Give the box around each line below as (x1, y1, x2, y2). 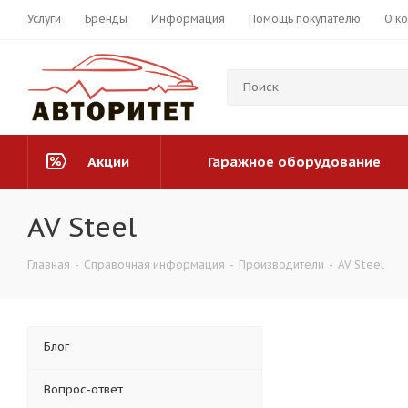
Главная (27, 258, 70, 272)
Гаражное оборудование (207, 153, 381, 171)
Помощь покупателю (249, 12, 361, 25)
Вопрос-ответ (44, 382, 123, 398)
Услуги (27, 12, 61, 25)
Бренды (85, 12, 127, 25)
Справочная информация (84, 258, 225, 272)
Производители (239, 258, 324, 272)
